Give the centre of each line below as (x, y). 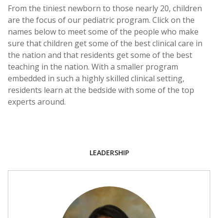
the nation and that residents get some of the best (100, 55)
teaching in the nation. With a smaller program (93, 67)
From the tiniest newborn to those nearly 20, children (105, 8)
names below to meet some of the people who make (103, 32)
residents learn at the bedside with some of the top (101, 90)
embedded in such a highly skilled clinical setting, (96, 78)
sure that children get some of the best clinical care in (105, 43)
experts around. (37, 102)
